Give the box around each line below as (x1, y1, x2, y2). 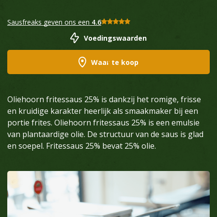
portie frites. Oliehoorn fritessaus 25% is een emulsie (7, 117, 200, 128)
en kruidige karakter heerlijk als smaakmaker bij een (7, 106, 198, 116)
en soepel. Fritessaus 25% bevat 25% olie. (7, 140, 156, 151)
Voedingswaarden (84, 33, 147, 43)
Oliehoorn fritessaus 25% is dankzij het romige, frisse (7, 94, 201, 105)
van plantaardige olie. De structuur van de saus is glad (7, 129, 203, 139)
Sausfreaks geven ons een (7, 17, 92, 27)
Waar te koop (91, 57, 139, 67)
